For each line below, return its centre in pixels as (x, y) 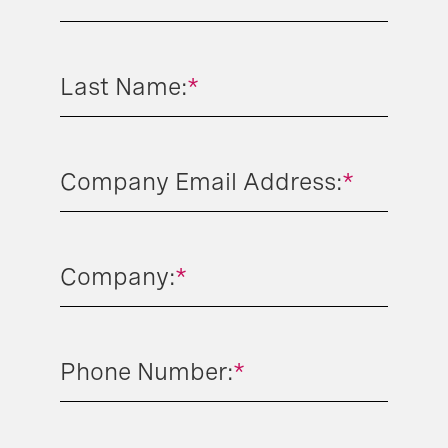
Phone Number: (146, 372)
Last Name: (123, 87)
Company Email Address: (201, 182)
